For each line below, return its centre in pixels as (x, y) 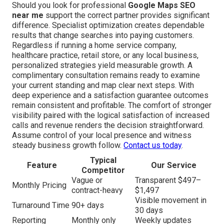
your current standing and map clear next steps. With (103, 85)
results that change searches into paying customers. (103, 35)
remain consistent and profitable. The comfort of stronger (112, 105)
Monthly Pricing (39, 185)
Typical (103, 160)
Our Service (173, 165)
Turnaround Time (41, 205)
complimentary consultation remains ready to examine (106, 75)
